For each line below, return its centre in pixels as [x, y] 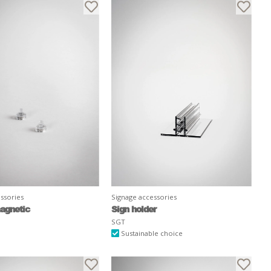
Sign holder [133, 208]
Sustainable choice [151, 233]
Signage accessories [144, 197]
